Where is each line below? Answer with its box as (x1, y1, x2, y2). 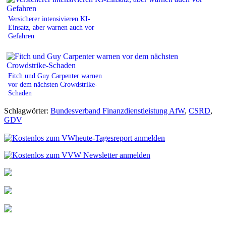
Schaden (8, 88, 32, 97)
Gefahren (8, 31, 34, 40)
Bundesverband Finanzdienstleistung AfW (50, 106, 185, 115)
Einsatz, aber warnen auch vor (8, 23, 94, 31)
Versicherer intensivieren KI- (8, 14, 90, 23)
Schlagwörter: (4, 106, 50, 115)
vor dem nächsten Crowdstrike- (8, 80, 97, 88)
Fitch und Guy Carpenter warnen (8, 71, 102, 80)
